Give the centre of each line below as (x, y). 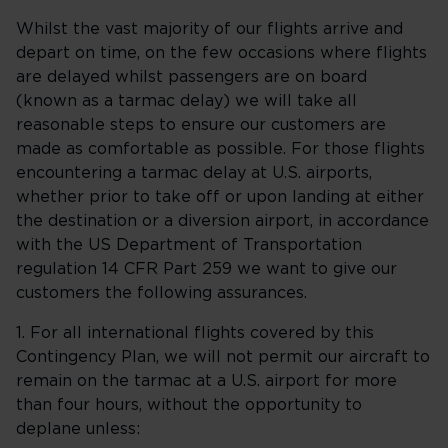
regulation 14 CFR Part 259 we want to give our (206, 269)
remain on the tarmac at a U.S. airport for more (206, 381)
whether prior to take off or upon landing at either (220, 197)
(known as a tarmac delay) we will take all (186, 101)
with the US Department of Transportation (189, 245)
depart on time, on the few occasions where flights (221, 53)
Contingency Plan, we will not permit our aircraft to (223, 357)
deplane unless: (78, 429)
